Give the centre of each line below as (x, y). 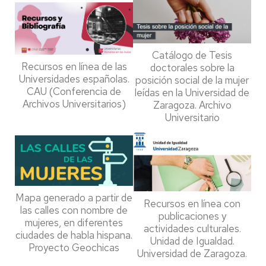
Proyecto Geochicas (74, 248)
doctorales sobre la (192, 67)
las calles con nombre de (74, 210)
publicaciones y (192, 216)
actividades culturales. (192, 229)
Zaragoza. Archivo (192, 105)
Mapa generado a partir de (74, 198)
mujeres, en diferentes (74, 223)
